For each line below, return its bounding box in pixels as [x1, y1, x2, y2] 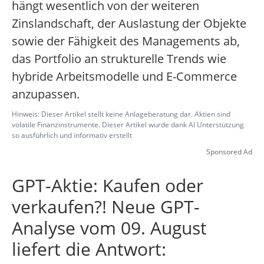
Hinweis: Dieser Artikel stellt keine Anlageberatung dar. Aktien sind [12, 109, 230, 120]
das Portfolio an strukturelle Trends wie [12, 51, 226, 67]
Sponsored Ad [206, 147, 252, 157]
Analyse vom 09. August [12, 216, 207, 240]
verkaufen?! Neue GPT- [12, 194, 200, 219]
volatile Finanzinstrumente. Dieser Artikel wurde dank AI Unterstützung [12, 120, 244, 130]
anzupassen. [12, 86, 80, 103]
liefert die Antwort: [12, 237, 166, 262]
